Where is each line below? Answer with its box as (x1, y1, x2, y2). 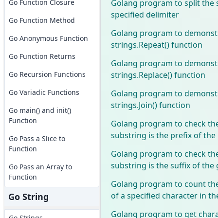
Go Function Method (8, 16, 75, 25)
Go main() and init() (8, 106, 71, 115)
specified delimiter (110, 9, 179, 20)
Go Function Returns (8, 52, 75, 61)
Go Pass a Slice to (8, 134, 65, 143)
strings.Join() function (110, 99, 190, 110)
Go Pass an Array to (8, 162, 72, 171)
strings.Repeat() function (110, 39, 202, 50)
